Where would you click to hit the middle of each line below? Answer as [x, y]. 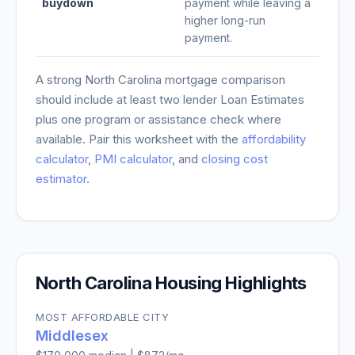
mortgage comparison [223, 80]
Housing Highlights [229, 283]
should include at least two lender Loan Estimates [170, 99]
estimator [61, 179]
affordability [274, 139]
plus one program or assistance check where [158, 119]
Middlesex [72, 336]
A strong [60, 80]
